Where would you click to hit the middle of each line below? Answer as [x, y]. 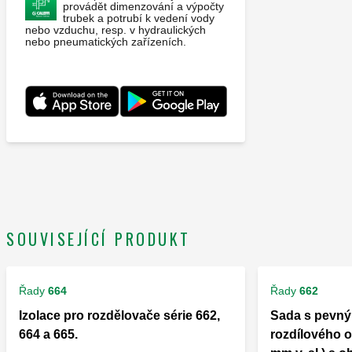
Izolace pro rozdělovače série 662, [119, 316]
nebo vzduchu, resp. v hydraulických [115, 30]
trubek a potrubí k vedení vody [139, 18]
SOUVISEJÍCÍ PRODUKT [99, 239]
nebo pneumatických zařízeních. [106, 42]
